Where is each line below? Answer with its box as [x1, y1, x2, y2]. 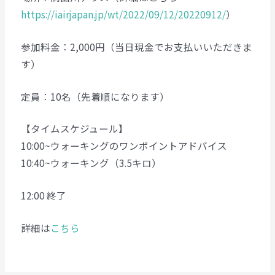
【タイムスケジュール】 [20, 122, 128, 136]
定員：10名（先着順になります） [20, 89, 169, 103]
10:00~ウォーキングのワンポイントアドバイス [20, 139, 227, 153]
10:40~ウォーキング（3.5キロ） [20, 156, 161, 170]
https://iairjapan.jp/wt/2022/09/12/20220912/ [20, 7, 226, 21]
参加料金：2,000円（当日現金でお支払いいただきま [20, 39, 252, 53]
